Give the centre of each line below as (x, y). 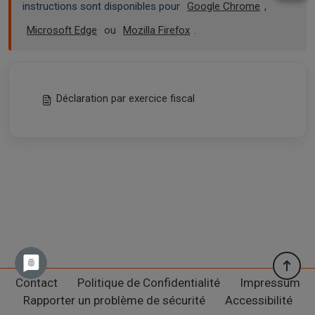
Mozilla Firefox (156, 30)
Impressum (270, 283)
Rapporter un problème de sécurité (114, 300)
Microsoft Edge (62, 30)
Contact (36, 283)
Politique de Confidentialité (148, 283)
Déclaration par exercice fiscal (126, 98)
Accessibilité (258, 300)
